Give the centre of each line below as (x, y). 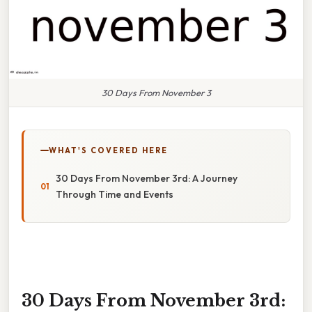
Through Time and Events (115, 194)
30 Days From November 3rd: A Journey (147, 178)
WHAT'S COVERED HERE (108, 150)
